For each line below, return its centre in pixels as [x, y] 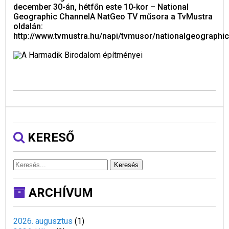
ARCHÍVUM [59, 193]
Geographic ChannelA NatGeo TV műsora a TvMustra [113, 17]
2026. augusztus [43, 221]
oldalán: [28, 26]
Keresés [126, 165]
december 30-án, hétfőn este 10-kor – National [101, 7]
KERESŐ [50, 138]
